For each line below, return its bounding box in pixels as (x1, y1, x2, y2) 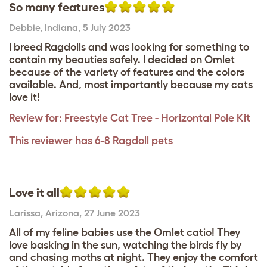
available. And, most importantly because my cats (9, 78, 253, 91)
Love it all (9, 185, 60, 199)
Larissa (9, 207, 41, 218)
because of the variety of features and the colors (9, 66, 244, 78)
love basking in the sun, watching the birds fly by (9, 238, 241, 251)
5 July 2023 (83, 21, 131, 33)
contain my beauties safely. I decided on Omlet (9, 53, 235, 66)
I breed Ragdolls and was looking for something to (9, 41, 249, 53)
